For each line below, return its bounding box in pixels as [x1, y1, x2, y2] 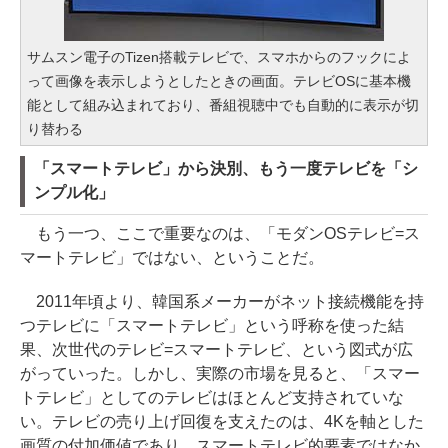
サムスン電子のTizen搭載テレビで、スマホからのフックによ [27, 48, 411, 65]
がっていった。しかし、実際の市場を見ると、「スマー [20, 364, 420, 382]
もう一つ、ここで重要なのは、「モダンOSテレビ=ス [20, 224, 420, 242]
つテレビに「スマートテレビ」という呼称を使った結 [20, 316, 404, 334]
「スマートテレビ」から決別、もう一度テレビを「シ [34, 159, 418, 177]
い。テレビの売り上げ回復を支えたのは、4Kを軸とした [20, 412, 424, 430]
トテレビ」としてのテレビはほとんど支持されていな [20, 388, 404, 406]
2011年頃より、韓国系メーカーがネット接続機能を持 [20, 292, 424, 310]
